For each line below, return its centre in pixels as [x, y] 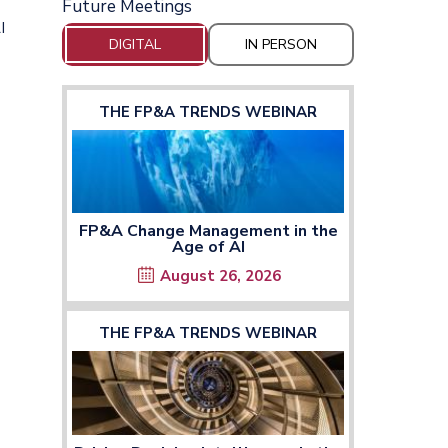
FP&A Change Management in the [208, 231]
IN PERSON [281, 44]
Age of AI [208, 247]
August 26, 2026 [220, 276]
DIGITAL [135, 44]
